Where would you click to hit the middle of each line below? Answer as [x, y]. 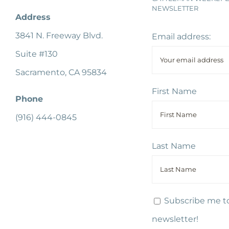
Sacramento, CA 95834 [61, 72]
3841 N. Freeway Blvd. [59, 35]
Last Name [174, 146]
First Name [174, 91]
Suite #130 [37, 54]
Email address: [181, 36]
